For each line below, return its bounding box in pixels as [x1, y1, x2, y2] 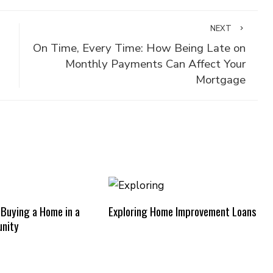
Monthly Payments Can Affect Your [65, 56, 246, 72]
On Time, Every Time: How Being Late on [32, 40, 246, 56]
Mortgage [195, 72, 246, 88]
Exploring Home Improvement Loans [108, 202, 257, 219]
